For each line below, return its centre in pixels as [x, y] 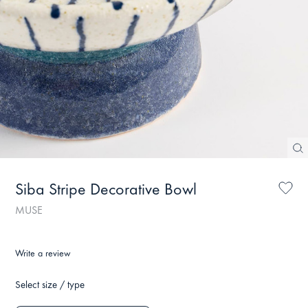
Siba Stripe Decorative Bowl [106, 191]
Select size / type [50, 286]
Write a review [43, 254]
